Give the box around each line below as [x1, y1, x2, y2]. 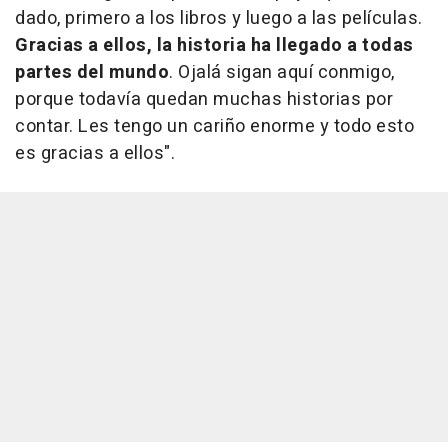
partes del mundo [15, 58, 169, 86]
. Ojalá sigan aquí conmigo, [169, 58, 395, 86]
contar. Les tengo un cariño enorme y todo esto [15, 112, 414, 140]
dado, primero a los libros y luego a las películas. [15, 4, 423, 32]
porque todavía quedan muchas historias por [15, 85, 393, 113]
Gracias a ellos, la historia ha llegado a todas [15, 31, 414, 59]
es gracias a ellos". [15, 139, 175, 167]
